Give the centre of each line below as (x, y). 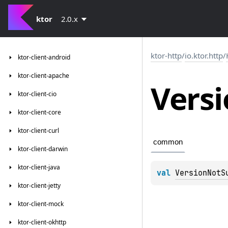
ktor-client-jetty (39, 186)
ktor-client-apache (44, 76)
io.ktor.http (204, 55)
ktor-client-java (39, 167)
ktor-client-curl (38, 131)
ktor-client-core (39, 112)
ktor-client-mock (41, 204)
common (168, 142)
